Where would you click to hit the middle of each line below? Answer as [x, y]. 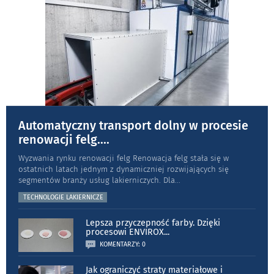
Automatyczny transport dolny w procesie [133, 126]
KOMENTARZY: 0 [123, 245]
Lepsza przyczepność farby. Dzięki [153, 223]
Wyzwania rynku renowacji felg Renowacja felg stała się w [124, 158]
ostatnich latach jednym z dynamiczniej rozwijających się [124, 169]
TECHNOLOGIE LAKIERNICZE [63, 198]
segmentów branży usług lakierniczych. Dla [97, 180]
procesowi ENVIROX [125, 232]
